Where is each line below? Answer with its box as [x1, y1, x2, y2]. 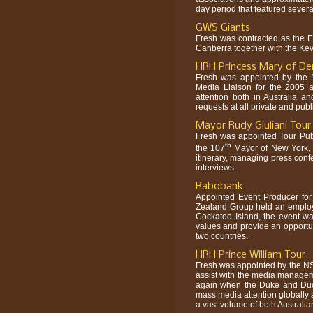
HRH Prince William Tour [196, 249, 305, 261]
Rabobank [196, 180, 243, 192]
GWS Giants [196, 22, 250, 34]
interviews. [196, 162, 236, 173]
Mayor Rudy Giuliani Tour [196, 119, 311, 131]
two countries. [196, 231, 248, 241]
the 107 [196, 143, 226, 153]
